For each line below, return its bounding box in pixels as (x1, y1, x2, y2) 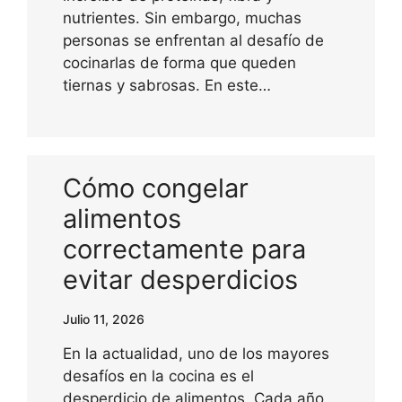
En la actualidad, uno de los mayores (63, 344, 329, 363)
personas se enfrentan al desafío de (63, 31, 324, 49)
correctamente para (63, 232, 306, 265)
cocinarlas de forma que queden (63, 53, 296, 72)
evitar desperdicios (63, 263, 298, 295)
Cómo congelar (63, 171, 249, 204)
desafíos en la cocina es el (63, 366, 254, 385)
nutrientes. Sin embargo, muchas (63, 8, 301, 27)
